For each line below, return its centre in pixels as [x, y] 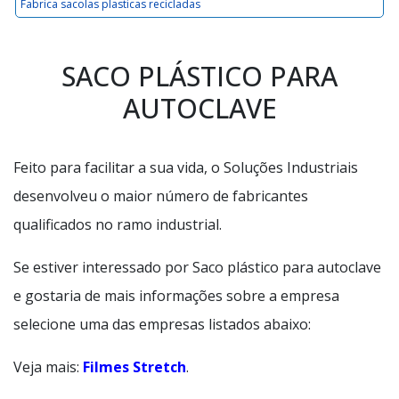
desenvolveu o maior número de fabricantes [161, 196]
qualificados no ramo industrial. [118, 224]
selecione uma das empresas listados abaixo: [162, 324]
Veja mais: [48, 367]
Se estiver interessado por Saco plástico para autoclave [197, 267]
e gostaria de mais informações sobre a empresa [176, 296]
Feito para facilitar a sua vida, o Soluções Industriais [186, 167]
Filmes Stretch [134, 367]
